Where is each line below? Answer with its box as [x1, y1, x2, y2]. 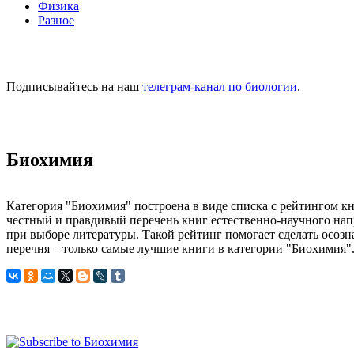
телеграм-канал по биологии [142, 79, 297, 93]
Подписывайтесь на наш [6, 79, 142, 93]
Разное [38, 13, 74, 27]
